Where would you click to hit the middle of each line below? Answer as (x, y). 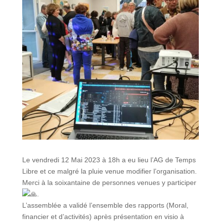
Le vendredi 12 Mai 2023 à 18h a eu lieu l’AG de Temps (109, 160)
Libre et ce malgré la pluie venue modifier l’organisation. (109, 171)
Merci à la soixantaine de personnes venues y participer (109, 182)
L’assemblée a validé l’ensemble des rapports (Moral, (105, 205)
